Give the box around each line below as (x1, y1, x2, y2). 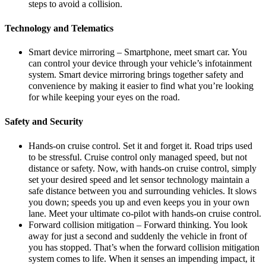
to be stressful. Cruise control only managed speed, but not (28, 151, 247, 163)
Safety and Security (5, 116, 83, 127)
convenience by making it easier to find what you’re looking (28, 81, 254, 92)
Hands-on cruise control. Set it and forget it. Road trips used (28, 140, 252, 151)
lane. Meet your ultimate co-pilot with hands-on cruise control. (28, 208, 261, 219)
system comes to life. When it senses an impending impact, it (28, 253, 255, 264)
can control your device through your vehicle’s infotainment (28, 58, 252, 69)
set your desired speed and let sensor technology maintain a (28, 174, 249, 185)
